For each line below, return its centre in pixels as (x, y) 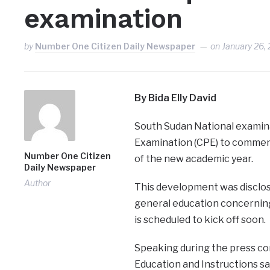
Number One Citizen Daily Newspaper (115, 46)
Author (38, 183)
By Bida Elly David (175, 98)
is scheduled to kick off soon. (200, 220)
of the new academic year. (193, 159)
